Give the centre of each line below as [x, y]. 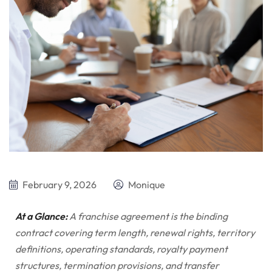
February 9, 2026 [59, 184]
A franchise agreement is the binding [148, 216]
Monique [146, 184]
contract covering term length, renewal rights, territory [135, 232]
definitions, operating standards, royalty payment [121, 249]
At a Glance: [41, 216]
